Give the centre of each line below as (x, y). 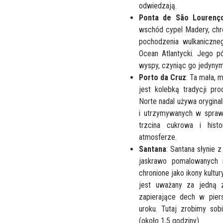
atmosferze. (158, 137)
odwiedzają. (158, 6)
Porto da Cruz (163, 78)
